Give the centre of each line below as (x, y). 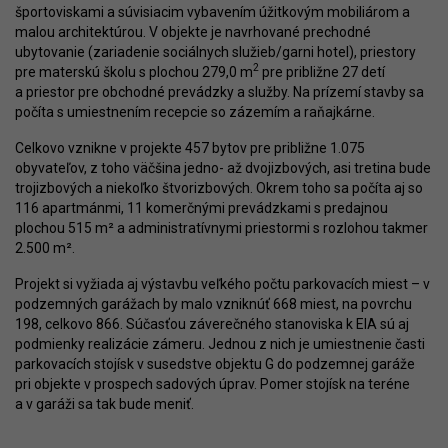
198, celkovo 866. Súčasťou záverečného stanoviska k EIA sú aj (212, 323)
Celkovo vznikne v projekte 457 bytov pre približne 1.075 (190, 147)
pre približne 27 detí (322, 71)
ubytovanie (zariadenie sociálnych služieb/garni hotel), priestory (215, 51)
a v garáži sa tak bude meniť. (104, 403)
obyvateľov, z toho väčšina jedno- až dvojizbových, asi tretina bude (223, 167)
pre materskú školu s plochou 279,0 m (134, 71)
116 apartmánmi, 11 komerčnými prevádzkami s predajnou (201, 207)
